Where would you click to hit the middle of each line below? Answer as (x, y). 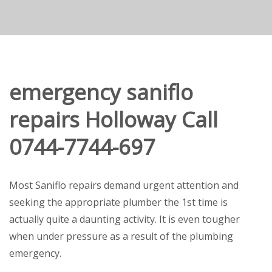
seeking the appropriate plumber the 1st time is (118, 202)
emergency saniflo (101, 92)
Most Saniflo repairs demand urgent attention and (124, 185)
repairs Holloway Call (114, 120)
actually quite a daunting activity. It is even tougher (124, 219)
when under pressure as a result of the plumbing (121, 236)
